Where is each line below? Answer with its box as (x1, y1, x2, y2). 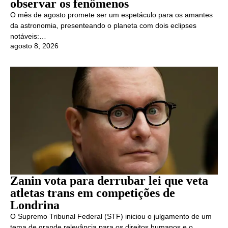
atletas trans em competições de (10, 186, 175, 199)
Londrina (10, 198, 60, 212)
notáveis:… (10, 32, 46, 41)
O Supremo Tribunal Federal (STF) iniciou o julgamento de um (10, 212, 212, 220)
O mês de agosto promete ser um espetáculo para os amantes (10, 11, 213, 19)
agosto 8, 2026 (10, 41, 59, 50)
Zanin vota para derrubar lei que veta (10, 174, 208, 187)
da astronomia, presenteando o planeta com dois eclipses (10, 21, 196, 30)
